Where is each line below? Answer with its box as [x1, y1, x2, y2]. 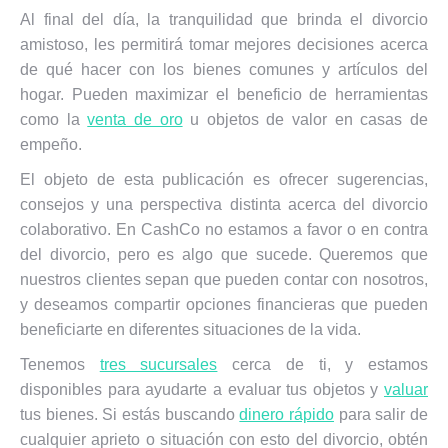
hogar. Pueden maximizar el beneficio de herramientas [20, 86, 428, 103]
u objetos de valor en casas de [182, 111, 429, 128]
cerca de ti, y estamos [217, 356, 429, 373]
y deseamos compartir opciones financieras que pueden [20, 296, 428, 313]
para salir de [334, 406, 429, 423]
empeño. [20, 136, 82, 153]
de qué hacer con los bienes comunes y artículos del [20, 61, 428, 78]
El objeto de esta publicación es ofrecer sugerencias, [20, 171, 428, 188]
